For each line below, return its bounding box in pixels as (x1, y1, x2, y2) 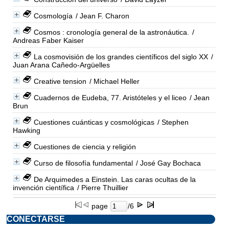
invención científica (12, 183, 74, 192)
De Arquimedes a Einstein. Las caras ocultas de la (33, 175, 196, 184)
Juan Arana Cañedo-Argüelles (12, 60, 110, 69)
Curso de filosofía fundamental (33, 158, 133, 167)
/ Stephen (155, 118, 189, 126)
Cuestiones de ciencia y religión (33, 142, 136, 151)
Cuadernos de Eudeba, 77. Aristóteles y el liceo (33, 93, 187, 102)
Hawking (12, 126, 40, 134)
